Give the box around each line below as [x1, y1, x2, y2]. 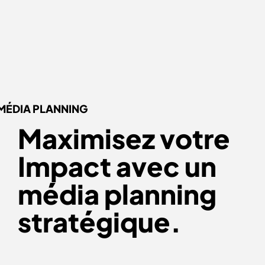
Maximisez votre [18, 121, 230, 155]
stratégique [18, 204, 170, 238]
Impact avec [18, 148, 185, 183]
